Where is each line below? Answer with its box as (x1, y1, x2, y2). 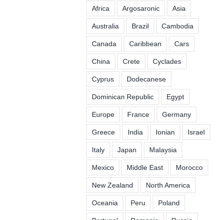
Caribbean (129, 39, 162, 48)
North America (145, 181, 190, 189)
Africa (91, 4, 110, 12)
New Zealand (91, 181, 133, 189)
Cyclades (152, 57, 181, 65)
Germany (162, 110, 191, 118)
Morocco (175, 163, 203, 171)
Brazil (131, 22, 149, 30)
